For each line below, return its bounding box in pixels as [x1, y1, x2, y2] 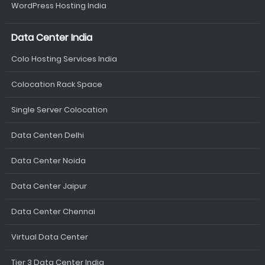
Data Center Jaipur [11, 180, 87, 192]
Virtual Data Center [11, 231, 88, 243]
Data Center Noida [11, 154, 86, 166]
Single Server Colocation [11, 104, 108, 115]
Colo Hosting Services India [11, 53, 117, 64]
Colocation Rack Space [11, 78, 102, 90]
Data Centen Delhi [11, 129, 84, 141]
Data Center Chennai [11, 205, 95, 217]
